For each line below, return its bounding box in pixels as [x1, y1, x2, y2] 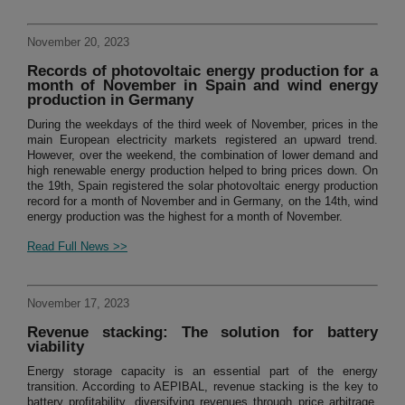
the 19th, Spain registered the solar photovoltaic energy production [27, 179, 378, 193]
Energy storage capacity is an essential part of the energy [27, 364, 378, 379]
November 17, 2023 [27, 297, 129, 311]
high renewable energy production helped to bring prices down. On [27, 164, 378, 178]
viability [27, 338, 84, 356]
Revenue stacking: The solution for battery [27, 324, 378, 342]
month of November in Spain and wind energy [27, 77, 378, 95]
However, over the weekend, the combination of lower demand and [27, 148, 378, 163]
